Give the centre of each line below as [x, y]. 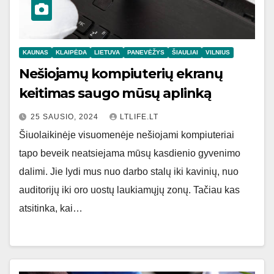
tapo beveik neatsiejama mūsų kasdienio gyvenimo [130, 154]
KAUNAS [35, 53]
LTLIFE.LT [139, 117]
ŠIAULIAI [185, 53]
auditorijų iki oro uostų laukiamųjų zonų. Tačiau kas [129, 190]
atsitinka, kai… [51, 209]
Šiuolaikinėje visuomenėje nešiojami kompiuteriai [127, 135]
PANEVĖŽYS [146, 53]
